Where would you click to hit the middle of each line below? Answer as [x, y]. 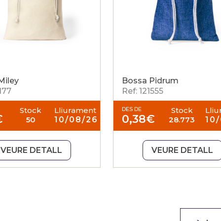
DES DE [131, 109]
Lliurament [75, 110]
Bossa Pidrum [150, 81]
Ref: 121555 [142, 91]
